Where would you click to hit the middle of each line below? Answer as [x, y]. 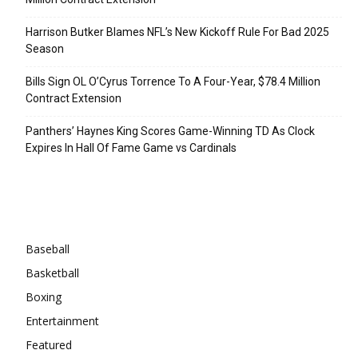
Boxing [44, 296]
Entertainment [62, 320]
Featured [49, 344]
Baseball [48, 249]
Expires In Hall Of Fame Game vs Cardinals [131, 147]
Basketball [52, 272]
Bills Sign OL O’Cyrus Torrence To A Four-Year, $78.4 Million [173, 81]
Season [45, 48]
